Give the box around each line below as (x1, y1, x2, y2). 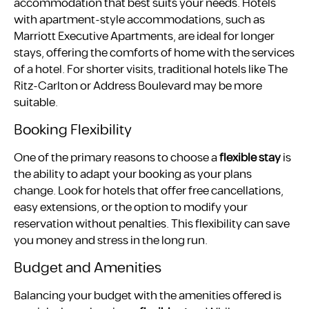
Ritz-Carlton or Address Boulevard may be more (14, 77, 262, 95)
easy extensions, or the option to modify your (14, 198, 248, 217)
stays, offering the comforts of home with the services (14, 43, 295, 62)
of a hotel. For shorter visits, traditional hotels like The (14, 60, 288, 79)
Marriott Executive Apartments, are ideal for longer (14, 27, 275, 46)
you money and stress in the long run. (14, 231, 208, 250)
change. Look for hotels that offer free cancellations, (14, 181, 283, 200)
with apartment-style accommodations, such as (14, 10, 265, 29)
